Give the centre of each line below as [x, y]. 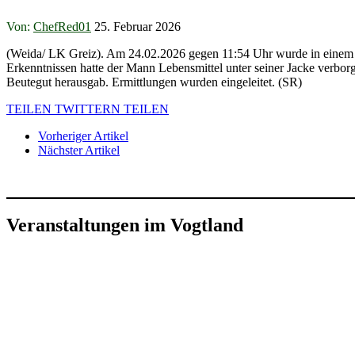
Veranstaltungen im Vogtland [125, 225]
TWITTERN [88, 109]
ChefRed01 [62, 26]
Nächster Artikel [79, 150]
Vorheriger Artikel [83, 136]
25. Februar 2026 [137, 26]
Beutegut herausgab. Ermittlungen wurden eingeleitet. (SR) [154, 82]
